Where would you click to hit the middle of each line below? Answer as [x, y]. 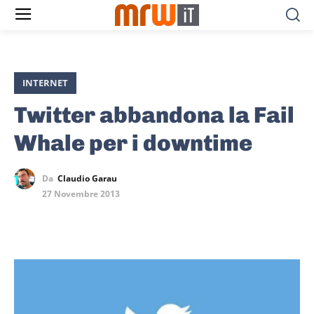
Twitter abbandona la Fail [154, 115]
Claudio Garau [87, 179]
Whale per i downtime [133, 143]
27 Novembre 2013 [81, 194]
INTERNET [45, 83]
